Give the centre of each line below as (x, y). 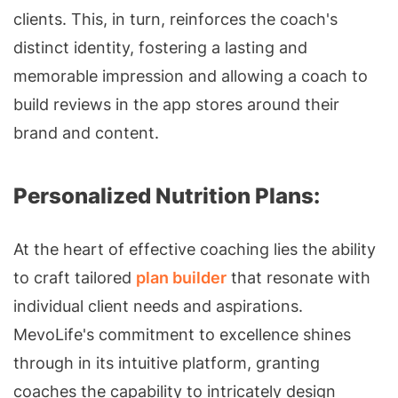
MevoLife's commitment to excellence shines (182, 334)
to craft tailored (75, 277)
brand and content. (86, 132)
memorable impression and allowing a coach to (191, 76)
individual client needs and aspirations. (158, 306)
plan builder (181, 277)
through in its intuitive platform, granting (167, 362)
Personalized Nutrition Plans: (167, 195)
